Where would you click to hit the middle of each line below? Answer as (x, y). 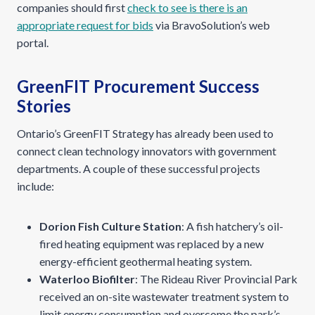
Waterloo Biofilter (87, 279)
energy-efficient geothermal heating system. (146, 261)
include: (36, 186)
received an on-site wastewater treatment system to (164, 296)
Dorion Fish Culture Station (110, 226)
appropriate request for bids (85, 25)
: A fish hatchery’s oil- (232, 226)
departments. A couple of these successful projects (139, 168)
